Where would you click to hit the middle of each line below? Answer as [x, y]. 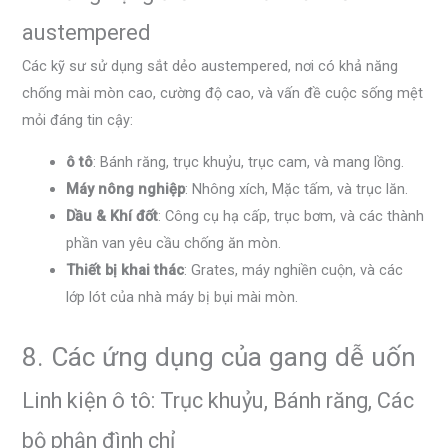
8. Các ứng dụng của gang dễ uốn [219, 356]
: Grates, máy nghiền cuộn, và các [294, 269]
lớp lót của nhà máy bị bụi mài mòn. [182, 296]
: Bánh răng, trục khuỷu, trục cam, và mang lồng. [249, 161]
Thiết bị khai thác [125, 269]
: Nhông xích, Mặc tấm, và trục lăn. [297, 188]
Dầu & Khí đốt [112, 215]
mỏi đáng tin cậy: [78, 120]
